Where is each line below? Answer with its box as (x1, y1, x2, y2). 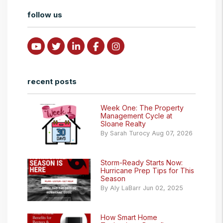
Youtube (40, 41, 75, 52)
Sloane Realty (101, 119, 146, 128)
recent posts (27, 77, 77, 87)
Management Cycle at (101, 111, 172, 120)
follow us (27, 10, 62, 20)
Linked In (79, 41, 117, 52)
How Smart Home (101, 213, 157, 222)
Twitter (60, 41, 89, 52)
